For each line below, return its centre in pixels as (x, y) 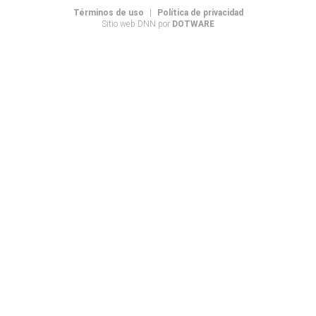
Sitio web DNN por (137, 24)
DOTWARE (193, 24)
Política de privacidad (200, 13)
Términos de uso (108, 13)
